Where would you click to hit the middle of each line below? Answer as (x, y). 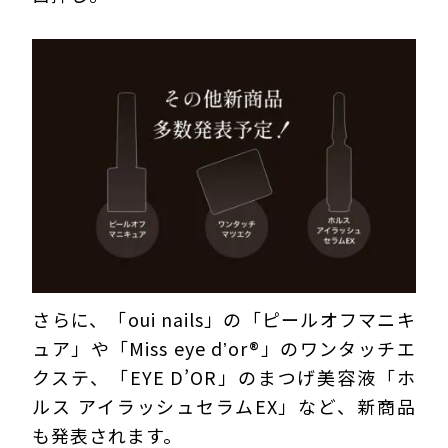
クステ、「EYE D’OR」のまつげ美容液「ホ (224, 377)
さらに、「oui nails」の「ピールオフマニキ (224, 319)
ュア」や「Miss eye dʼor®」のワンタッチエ (224, 348)
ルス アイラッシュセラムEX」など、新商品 (224, 406)
